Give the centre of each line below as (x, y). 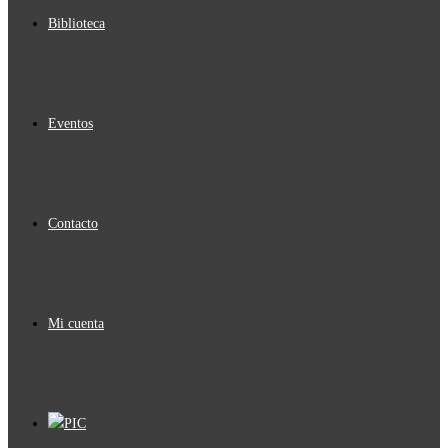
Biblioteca (76, 23)
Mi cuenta (76, 323)
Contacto (73, 223)
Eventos (70, 123)
